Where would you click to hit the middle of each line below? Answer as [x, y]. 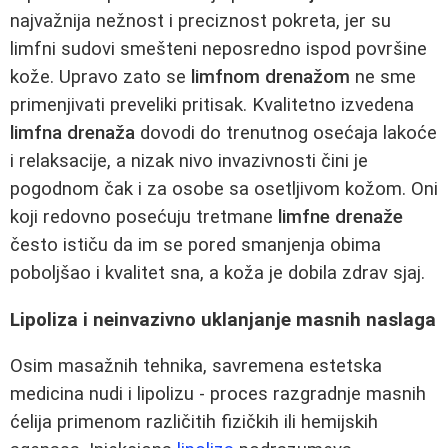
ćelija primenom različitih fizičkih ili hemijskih [194, 422]
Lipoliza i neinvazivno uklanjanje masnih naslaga [223, 319]
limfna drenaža [72, 132]
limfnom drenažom [270, 76]
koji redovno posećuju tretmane [144, 216]
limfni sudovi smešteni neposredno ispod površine [218, 48]
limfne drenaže [340, 216]
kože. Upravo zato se [100, 76]
